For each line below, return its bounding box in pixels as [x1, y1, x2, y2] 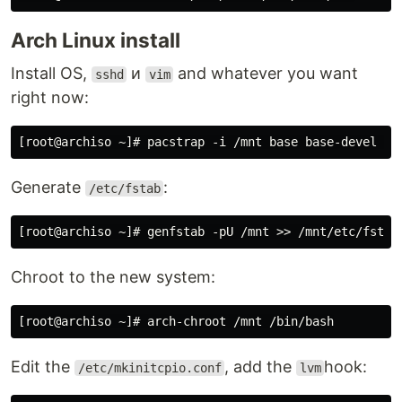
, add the [224, 357, 297, 376]
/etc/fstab [88, 181, 161, 196]
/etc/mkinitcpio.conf [77, 361, 222, 375]
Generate [11, 178, 85, 197]
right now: [11, 88, 89, 107]
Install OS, [11, 64, 92, 83]
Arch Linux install [11, 28, 180, 52]
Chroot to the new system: [11, 267, 215, 286]
